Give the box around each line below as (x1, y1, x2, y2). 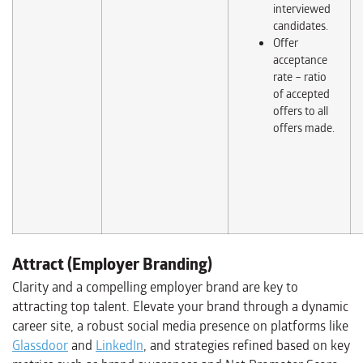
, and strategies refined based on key (143, 335, 350, 357)
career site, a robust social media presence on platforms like (12, 316, 348, 337)
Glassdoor (12, 335, 68, 357)
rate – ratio (273, 68, 327, 87)
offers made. (273, 119, 335, 138)
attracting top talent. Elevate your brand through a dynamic (12, 297, 348, 318)
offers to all (273, 102, 328, 121)
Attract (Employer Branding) (12, 251, 212, 277)
